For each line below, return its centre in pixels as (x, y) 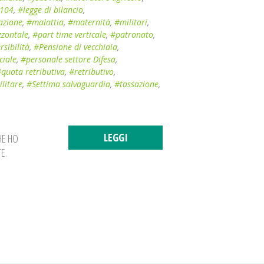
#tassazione (136, 84)
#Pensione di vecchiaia (75, 47)
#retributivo (91, 72)
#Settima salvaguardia (68, 84)
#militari (131, 22)
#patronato (132, 34)
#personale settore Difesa (68, 59)
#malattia (45, 22)
